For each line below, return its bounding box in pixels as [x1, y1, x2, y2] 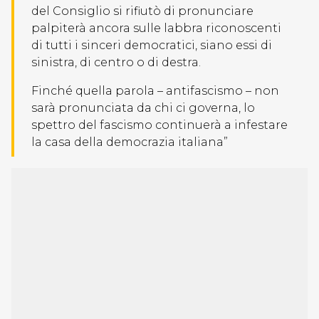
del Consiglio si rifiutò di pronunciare [31, 4, 253, 18]
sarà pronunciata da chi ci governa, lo [31, 101, 255, 115]
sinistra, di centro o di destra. [31, 56, 201, 69]
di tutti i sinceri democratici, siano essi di [31, 38, 272, 52]
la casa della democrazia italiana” [31, 135, 228, 149]
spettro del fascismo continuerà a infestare [31, 118, 288, 132]
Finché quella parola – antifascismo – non [31, 84, 279, 98]
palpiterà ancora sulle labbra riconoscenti [31, 21, 281, 35]
